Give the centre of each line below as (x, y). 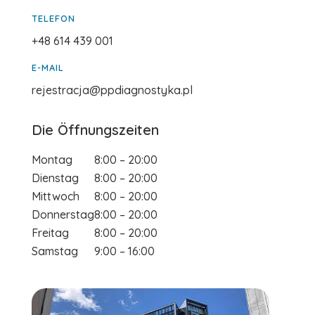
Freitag (50, 232)
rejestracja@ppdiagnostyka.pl (112, 90)
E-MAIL (47, 67)
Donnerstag (63, 214)
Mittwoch (55, 196)
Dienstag (55, 178)
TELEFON (53, 18)
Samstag (54, 251)
